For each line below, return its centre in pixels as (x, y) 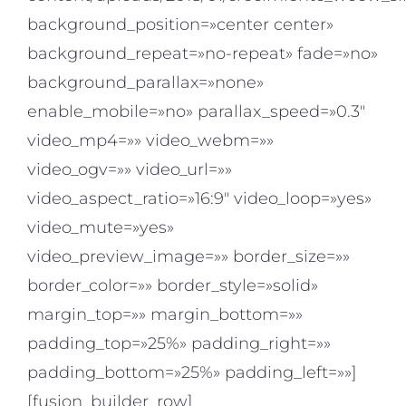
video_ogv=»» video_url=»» (130, 170)
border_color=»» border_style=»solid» (173, 286)
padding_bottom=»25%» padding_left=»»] (192, 373)
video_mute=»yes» (101, 228)
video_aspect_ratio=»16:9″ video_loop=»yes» (199, 199)
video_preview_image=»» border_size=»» (188, 257)
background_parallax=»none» (145, 83)
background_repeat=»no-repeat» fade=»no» (203, 54)
